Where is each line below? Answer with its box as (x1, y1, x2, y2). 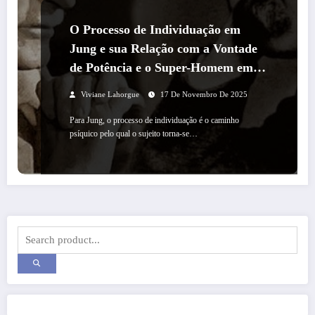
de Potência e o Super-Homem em (70, 60, 253, 75)
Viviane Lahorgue (81, 91, 139, 98)
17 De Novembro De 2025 (160, 91, 247, 98)
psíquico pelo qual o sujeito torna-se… (70, 129, 198, 139)
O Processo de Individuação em (70, 22, 240, 37)
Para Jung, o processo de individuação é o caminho (70, 115, 239, 125)
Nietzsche (70, 79, 121, 94)
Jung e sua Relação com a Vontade (70, 41, 257, 56)
